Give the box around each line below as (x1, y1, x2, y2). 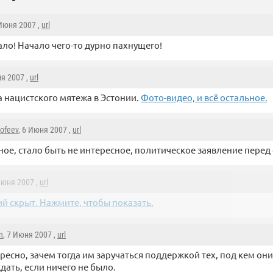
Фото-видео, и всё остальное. (141, 91, 268, 104)
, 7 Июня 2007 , (3, 230, 57, 240)
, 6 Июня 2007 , (18, 125, 73, 135)
